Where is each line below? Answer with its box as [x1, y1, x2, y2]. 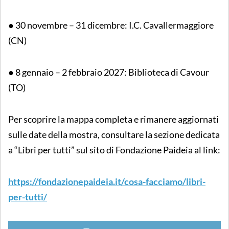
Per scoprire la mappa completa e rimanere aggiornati [8, 113, 219, 125]
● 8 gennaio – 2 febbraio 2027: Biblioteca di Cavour [8, 66, 209, 78]
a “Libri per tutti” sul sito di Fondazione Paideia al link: [8, 144, 220, 155]
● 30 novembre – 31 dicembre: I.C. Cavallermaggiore [8, 19, 214, 31]
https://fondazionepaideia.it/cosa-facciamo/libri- [8, 175, 205, 187]
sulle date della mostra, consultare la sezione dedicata [8, 128, 220, 140]
